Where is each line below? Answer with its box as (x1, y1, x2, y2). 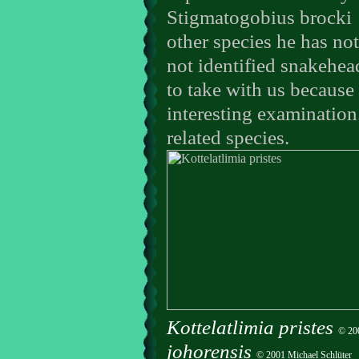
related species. (167, 126, 289, 149)
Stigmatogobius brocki (167, 6, 352, 29)
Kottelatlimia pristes (167, 316, 338, 339)
